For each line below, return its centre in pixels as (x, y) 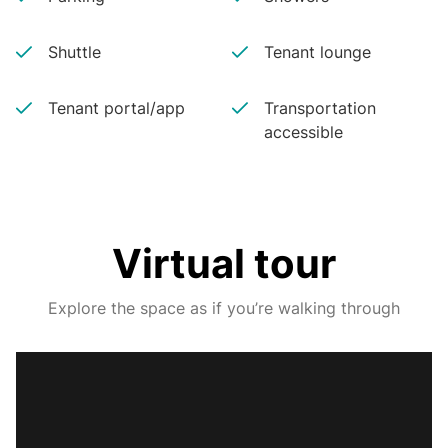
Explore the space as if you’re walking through (224, 308)
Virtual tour (224, 263)
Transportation (319, 108)
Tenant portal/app (116, 108)
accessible (303, 132)
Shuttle (74, 52)
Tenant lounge (317, 52)
